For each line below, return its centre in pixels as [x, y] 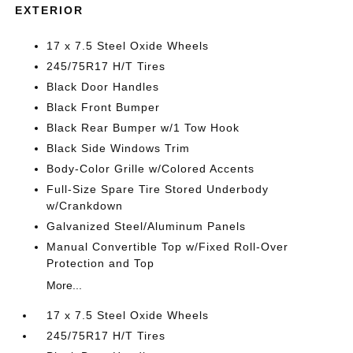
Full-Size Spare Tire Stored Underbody [158, 189]
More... [65, 285]
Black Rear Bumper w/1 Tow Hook [143, 128]
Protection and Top [101, 263]
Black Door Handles [103, 87]
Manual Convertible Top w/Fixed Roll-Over [168, 247]
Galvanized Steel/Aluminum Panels [147, 226]
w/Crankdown [85, 206]
